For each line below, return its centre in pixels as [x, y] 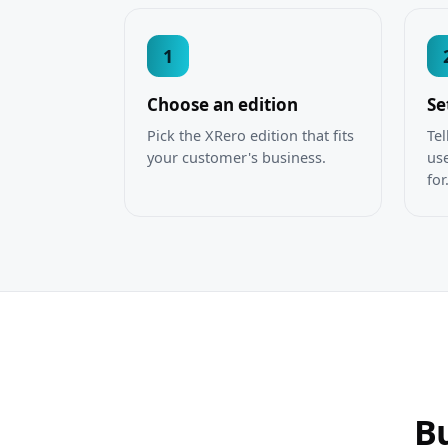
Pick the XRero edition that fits [250, 135]
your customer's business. [236, 157]
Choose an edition [222, 105]
